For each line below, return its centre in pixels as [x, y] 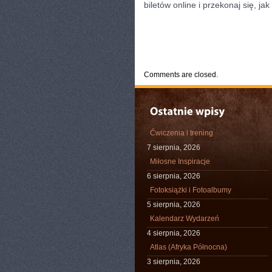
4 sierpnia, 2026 [174, 233]
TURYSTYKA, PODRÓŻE [229, 52]
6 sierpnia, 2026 [174, 176]
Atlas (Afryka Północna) [189, 247]
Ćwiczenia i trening [182, 133]
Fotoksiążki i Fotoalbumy [191, 190]
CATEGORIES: [172, 52]
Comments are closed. [181, 75]
